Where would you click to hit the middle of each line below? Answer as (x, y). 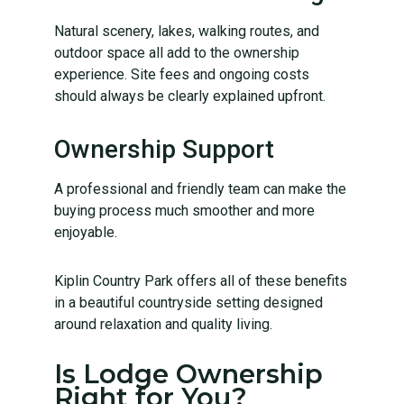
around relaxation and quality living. (163, 324)
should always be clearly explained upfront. (190, 96)
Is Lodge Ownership (188, 373)
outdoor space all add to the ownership (177, 52)
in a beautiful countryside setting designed (188, 302)
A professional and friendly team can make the (200, 188)
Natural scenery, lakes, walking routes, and (187, 31)
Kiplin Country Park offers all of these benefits (201, 280)
